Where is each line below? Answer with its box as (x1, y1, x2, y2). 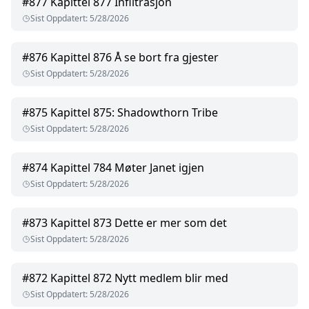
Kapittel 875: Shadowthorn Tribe (50, 105, 218, 121)
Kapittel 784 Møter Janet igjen (50, 160, 204, 176)
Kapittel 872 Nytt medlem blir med (50, 270, 228, 286)
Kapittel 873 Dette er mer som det (50, 215, 227, 231)
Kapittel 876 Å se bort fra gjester (50, 50, 219, 66)
